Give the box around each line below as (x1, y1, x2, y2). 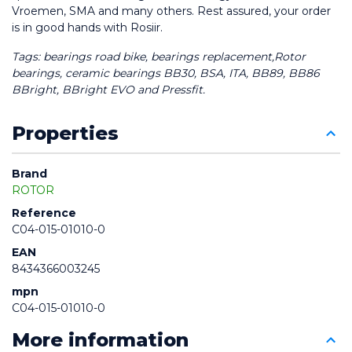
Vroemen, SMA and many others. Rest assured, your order (12, 4, 334, 19)
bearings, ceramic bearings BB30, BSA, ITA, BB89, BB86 (12, 66, 323, 81)
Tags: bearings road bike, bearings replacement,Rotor (12, 49, 309, 64)
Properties (12, 122, 119, 145)
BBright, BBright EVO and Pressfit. (12, 82, 205, 97)
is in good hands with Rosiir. (12, 20, 163, 35)
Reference (12, 206, 76, 221)
